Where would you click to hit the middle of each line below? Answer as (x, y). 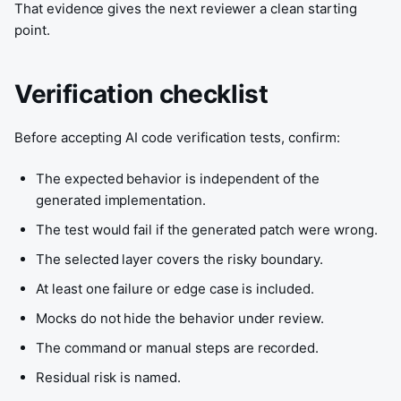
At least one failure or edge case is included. (175, 289)
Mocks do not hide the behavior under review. (180, 318)
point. (32, 30)
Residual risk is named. (108, 377)
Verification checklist (141, 94)
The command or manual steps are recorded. (178, 348)
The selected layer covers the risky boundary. (179, 259)
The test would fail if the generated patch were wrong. (207, 230)
